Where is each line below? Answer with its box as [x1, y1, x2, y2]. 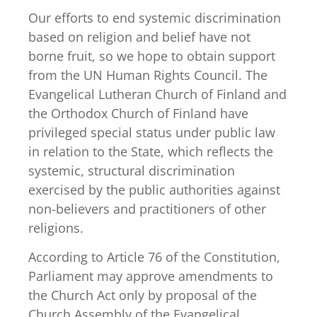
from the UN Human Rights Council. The [28, 66, 267, 83]
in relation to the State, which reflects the [28, 142, 273, 160]
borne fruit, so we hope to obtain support [28, 47, 275, 64]
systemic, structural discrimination [28, 161, 235, 179]
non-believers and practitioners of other [28, 200, 266, 217]
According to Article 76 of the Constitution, [28, 248, 280, 266]
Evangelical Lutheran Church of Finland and [28, 85, 287, 103]
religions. [28, 219, 83, 236]
